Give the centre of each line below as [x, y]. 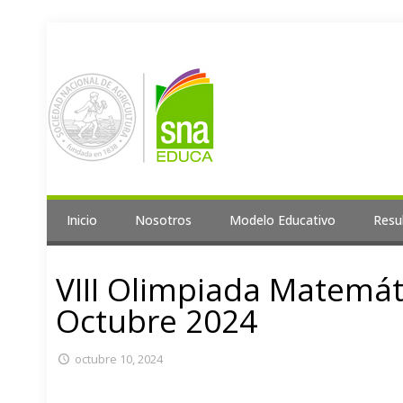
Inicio [82, 220]
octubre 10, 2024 [119, 359]
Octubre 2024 [157, 321]
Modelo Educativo [282, 220]
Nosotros [163, 220]
